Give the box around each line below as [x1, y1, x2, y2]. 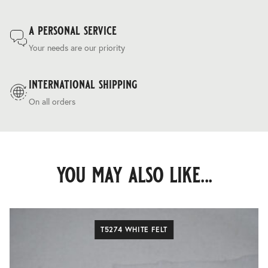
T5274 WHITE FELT [100, 225, 167, 234]
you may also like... [56, 159, 212, 190]
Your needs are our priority [29, 42, 125, 53]
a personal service [29, 22, 117, 39]
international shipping [29, 75, 138, 93]
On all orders [29, 96, 75, 107]
